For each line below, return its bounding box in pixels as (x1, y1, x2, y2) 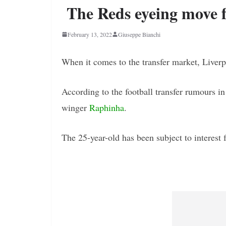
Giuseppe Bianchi (118, 30, 160, 38)
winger (62, 101, 89, 114)
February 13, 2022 (68, 30, 112, 38)
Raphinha (89, 101, 124, 114)
